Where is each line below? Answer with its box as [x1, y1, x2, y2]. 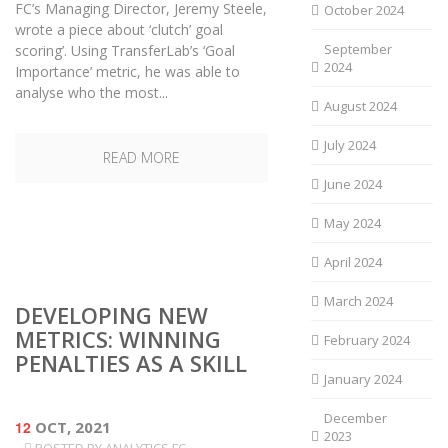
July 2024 [323, 136, 376, 154]
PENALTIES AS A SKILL [15, 348, 247, 378]
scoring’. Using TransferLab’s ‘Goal [15, 41, 235, 60]
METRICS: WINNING [15, 324, 221, 354]
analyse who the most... [15, 83, 168, 102]
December [323, 409, 387, 427]
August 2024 [323, 97, 397, 115]
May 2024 [323, 214, 381, 232]
